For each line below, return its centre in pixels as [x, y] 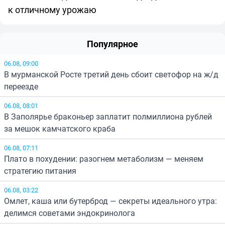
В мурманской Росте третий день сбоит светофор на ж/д [111, 75]
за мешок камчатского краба [60, 129]
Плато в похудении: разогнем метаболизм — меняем [104, 159]
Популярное [113, 44]
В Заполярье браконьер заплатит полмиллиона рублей [108, 117]
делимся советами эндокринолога [70, 213]
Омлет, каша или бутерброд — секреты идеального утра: [110, 201]
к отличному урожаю [52, 10]
